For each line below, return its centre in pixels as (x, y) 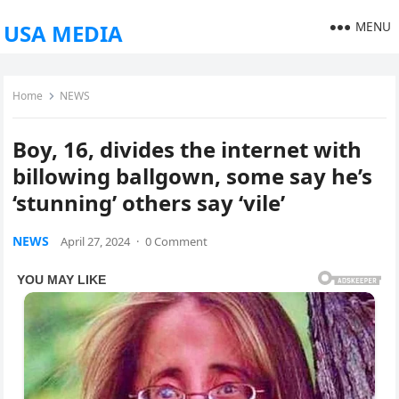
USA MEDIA (64, 33)
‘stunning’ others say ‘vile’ (149, 203)
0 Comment (177, 241)
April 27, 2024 (96, 241)
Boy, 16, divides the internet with (187, 149)
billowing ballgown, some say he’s (193, 176)
